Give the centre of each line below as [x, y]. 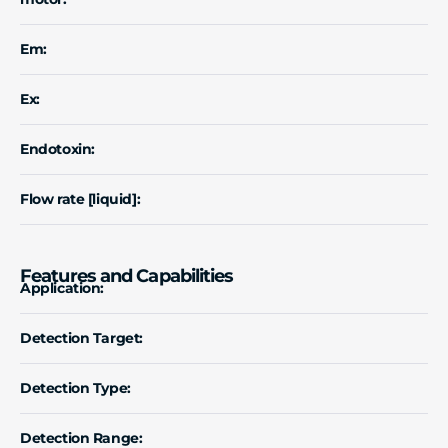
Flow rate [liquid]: [80, 198]
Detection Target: [81, 337]
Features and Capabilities [127, 275]
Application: [62, 287]
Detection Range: [81, 437]
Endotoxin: [57, 148]
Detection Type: [75, 387]
